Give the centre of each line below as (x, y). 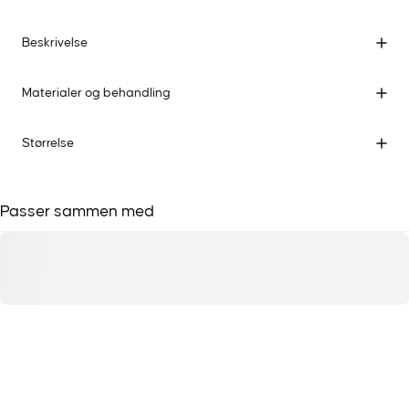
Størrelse (48, 143)
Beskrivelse (55, 42)
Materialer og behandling (96, 93)
